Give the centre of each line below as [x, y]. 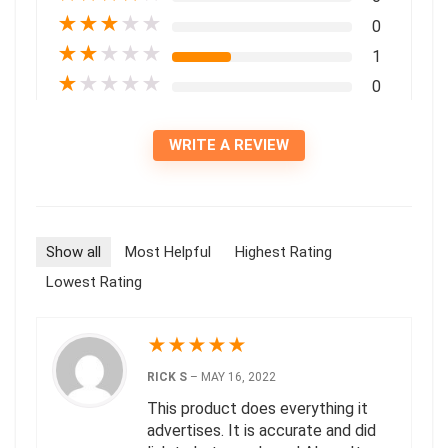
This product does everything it [257, 408]
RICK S [168, 376]
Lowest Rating [94, 281]
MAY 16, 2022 [238, 376]
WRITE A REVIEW [229, 144]
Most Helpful [168, 251]
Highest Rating [283, 251]
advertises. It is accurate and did [261, 430]
